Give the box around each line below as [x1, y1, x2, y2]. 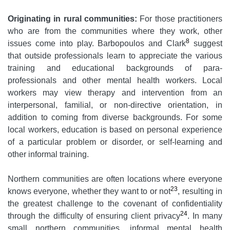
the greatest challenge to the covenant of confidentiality [8, 199, 222, 208]
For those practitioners [137, 14, 222, 24]
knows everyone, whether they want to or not [8, 187, 171, 196]
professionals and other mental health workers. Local [8, 76, 222, 85]
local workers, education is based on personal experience [8, 125, 222, 135]
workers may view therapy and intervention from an [8, 88, 222, 98]
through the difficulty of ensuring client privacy [8, 212, 180, 221]
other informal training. [8, 150, 89, 159]
